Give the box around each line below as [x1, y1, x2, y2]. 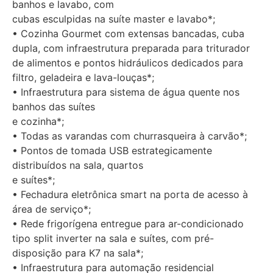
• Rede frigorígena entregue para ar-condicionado [12, 217, 244, 230]
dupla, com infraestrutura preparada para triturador [12, 41, 250, 54]
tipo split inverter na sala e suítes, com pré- [12, 232, 214, 244]
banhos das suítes [12, 100, 95, 113]
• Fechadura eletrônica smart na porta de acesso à [12, 188, 248, 200]
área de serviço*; [12, 202, 91, 215]
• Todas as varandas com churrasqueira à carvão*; [12, 129, 247, 142]
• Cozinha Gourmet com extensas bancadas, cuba [12, 27, 244, 40]
